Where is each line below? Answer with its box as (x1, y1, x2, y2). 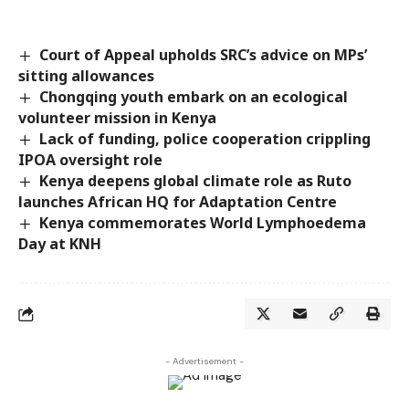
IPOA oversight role (18, 149, 163, 170)
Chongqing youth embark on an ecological (39, 86, 349, 107)
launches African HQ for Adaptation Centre (18, 192, 337, 212)
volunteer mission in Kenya (18, 107, 216, 128)
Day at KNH (18, 234, 101, 255)
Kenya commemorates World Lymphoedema (39, 213, 367, 233)
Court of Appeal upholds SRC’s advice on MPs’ (39, 44, 368, 65)
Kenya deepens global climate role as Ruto (39, 170, 352, 191)
